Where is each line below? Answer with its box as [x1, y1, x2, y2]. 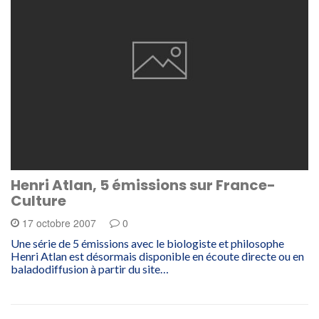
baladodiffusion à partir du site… [11, 261, 169, 276]
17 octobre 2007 [19, 215, 99, 230]
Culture [11, 190, 66, 211]
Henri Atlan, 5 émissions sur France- [11, 174, 276, 195]
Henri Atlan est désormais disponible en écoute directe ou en [11, 249, 304, 263]
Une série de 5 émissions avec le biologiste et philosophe [11, 236, 284, 250]
